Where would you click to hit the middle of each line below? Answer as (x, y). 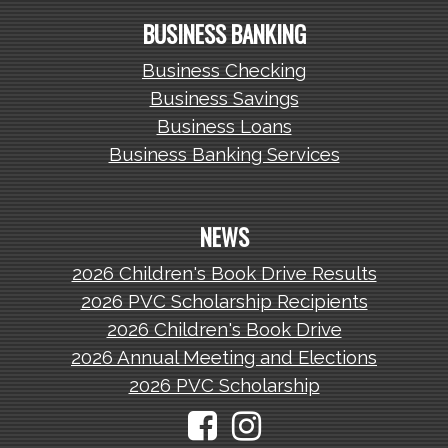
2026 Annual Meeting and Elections (224, 357)
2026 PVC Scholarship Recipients (224, 301)
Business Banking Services (224, 154)
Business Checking (224, 70)
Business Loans (224, 126)
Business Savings (224, 98)
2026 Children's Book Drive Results (224, 273)
